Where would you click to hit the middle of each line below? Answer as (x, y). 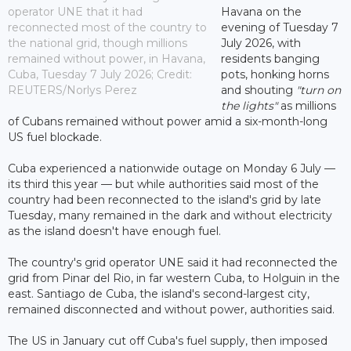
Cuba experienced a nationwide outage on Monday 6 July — (172, 169)
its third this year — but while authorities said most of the (163, 185)
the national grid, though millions (98, 43)
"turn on (318, 90)
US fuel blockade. (55, 138)
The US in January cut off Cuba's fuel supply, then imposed (168, 341)
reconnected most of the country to (107, 28)
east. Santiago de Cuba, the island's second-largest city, (159, 294)
